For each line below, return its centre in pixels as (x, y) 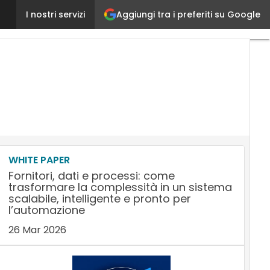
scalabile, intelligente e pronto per (99, 199)
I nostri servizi (55, 14)
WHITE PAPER (39, 160)
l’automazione (46, 210)
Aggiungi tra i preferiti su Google (188, 14)
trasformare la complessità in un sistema (120, 187)
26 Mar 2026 (37, 230)
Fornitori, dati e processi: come (91, 176)
